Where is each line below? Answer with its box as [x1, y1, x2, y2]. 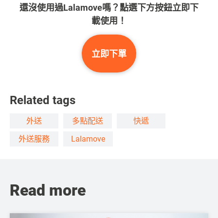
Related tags [10, 93, 75, 108]
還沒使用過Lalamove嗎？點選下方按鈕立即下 [19, 2, 199, 13]
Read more [10, 181, 86, 200]
